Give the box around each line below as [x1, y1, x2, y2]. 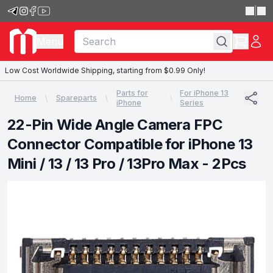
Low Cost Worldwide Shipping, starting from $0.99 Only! [5, 66, 205, 75]
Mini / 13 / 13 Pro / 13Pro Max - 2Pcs [7, 155, 246, 172]
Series [180, 98, 204, 107]
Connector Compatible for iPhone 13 [7, 135, 253, 153]
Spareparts [56, 93, 97, 102]
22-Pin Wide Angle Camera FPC [7, 116, 223, 133]
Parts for [116, 88, 148, 97]
